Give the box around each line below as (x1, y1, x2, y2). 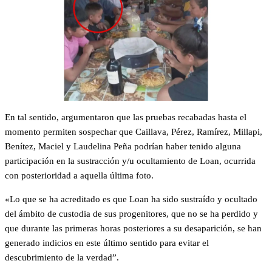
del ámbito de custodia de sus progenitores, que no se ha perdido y (5, 209, 258, 219)
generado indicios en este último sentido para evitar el (5, 238, 209, 248)
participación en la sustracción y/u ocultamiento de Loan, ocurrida (5, 156, 256, 166)
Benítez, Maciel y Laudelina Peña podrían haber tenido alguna (5, 141, 241, 152)
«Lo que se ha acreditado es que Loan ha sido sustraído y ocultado (5, 194, 257, 205)
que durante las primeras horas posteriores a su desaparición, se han (5, 223, 262, 234)
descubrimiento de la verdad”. (5, 253, 119, 263)
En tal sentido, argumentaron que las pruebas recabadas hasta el (5, 112, 246, 123)
